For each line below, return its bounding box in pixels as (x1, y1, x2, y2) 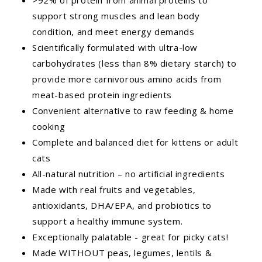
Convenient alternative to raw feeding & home (32, 104, 234, 116)
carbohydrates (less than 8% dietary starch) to (32, 57, 237, 69)
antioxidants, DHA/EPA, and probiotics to (32, 199, 212, 211)
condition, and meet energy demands (32, 25, 227, 37)
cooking (32, 120, 65, 132)
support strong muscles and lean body (32, 9, 200, 22)
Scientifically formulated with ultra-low (32, 41, 198, 53)
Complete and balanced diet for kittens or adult (32, 136, 239, 148)
